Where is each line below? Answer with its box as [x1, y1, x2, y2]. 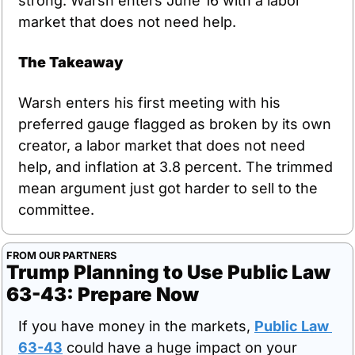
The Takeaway [18, 53, 123, 71]
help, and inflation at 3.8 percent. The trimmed [18, 158, 333, 175]
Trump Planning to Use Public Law [6, 260, 330, 284]
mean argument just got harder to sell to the [18, 179, 318, 197]
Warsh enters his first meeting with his [18, 94, 281, 111]
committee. [18, 200, 94, 218]
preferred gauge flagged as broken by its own [18, 115, 331, 132]
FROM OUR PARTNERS [6, 249, 116, 261]
